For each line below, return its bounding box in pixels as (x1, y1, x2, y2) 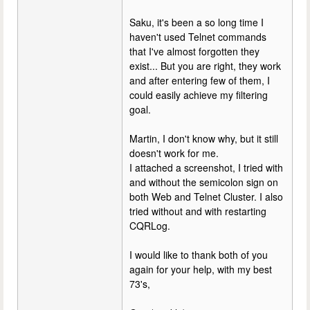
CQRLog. (129, 218, 170, 232)
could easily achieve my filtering (129, 87, 268, 102)
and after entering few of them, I (129, 73, 270, 87)
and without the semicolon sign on (129, 174, 278, 189)
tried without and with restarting (129, 203, 266, 218)
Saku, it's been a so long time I (129, 15, 264, 29)
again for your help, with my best (129, 262, 272, 276)
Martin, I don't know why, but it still (129, 131, 278, 145)
